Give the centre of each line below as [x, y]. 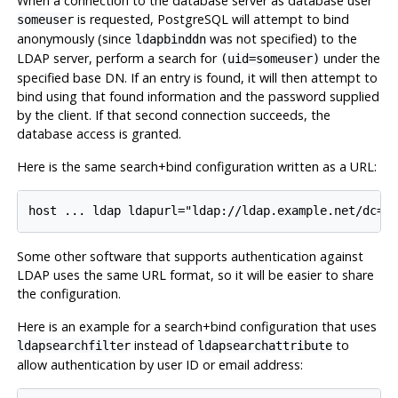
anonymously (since [76, 38]
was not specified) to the [281, 38]
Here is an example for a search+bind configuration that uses [196, 327]
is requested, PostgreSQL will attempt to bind [211, 19]
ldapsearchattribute [264, 346]
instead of [163, 346]
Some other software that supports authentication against [190, 257]
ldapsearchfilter [73, 346]
